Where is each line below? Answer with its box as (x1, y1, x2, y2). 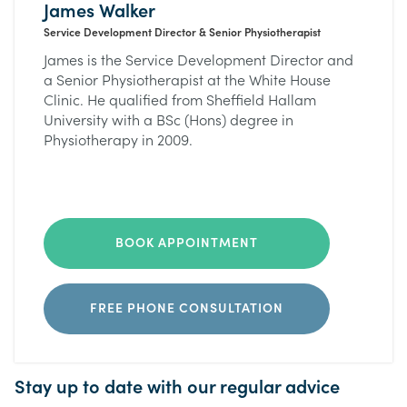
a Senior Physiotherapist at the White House (44, 73, 331, 90)
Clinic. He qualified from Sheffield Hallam (44, 93, 316, 110)
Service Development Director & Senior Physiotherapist (44, 26, 321, 40)
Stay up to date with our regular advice (15, 377, 340, 399)
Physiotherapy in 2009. (44, 133, 193, 150)
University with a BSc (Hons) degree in (44, 113, 293, 130)
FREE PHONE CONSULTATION (90, 302, 283, 317)
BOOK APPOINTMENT (115, 236, 258, 252)
